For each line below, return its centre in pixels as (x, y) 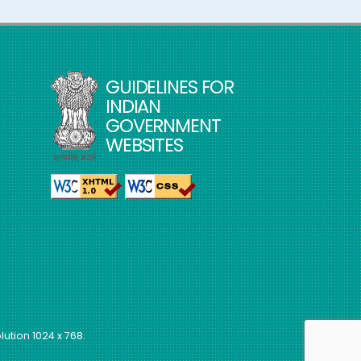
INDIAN (133, 106)
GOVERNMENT (163, 125)
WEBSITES (144, 145)
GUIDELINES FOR (170, 87)
